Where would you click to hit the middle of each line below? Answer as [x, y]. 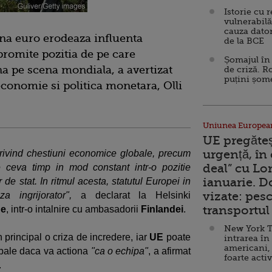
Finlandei [162, 209]
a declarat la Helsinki [131, 195]
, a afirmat [170, 251]
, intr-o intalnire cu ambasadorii [73, 209]
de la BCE [244, 41]
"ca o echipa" [120, 251]
